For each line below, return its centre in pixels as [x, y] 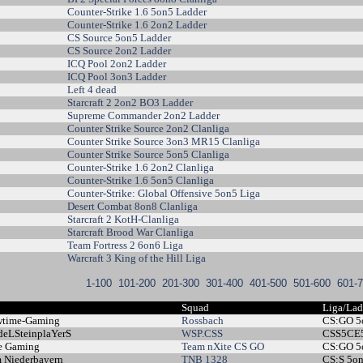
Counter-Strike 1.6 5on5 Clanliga [141, 180]
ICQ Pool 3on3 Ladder [117, 77]
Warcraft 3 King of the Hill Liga [137, 258]
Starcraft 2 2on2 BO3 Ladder [130, 102]
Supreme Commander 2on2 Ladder [143, 115]
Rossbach [203, 320]
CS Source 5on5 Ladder [119, 38]
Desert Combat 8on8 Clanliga [132, 206]
